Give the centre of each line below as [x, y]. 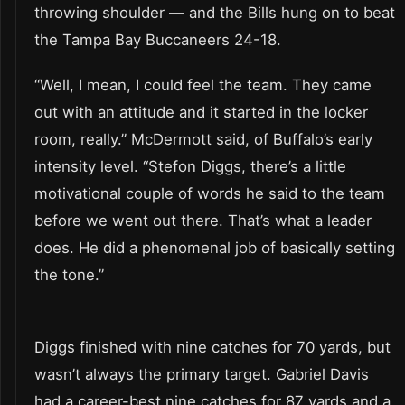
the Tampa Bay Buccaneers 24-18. [158, 39]
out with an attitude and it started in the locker [201, 112]
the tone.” [69, 274]
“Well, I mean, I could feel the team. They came [203, 85]
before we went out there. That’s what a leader [203, 220]
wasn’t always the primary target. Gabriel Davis [202, 374]
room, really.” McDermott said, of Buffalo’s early [203, 139]
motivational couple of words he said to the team [210, 193]
